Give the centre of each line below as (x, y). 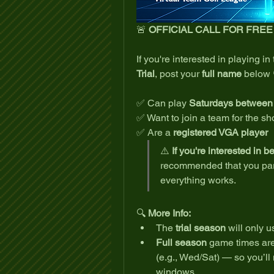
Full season (181, 242)
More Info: (169, 213)
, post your (178, 73)
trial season (201, 228)
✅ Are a (155, 132)
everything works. (198, 180)
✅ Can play (163, 103)
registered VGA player (220, 132)
